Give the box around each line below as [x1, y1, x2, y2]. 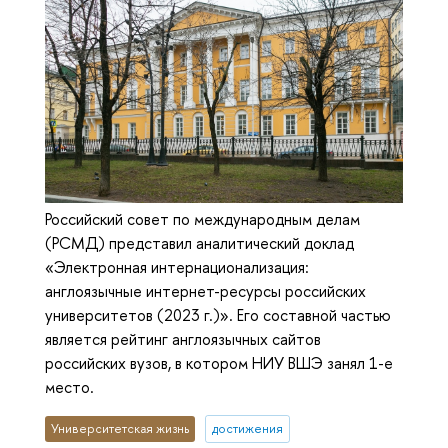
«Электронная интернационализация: [45, 256, 309, 279]
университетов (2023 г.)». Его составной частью [45, 304, 391, 327]
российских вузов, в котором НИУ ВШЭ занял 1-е [45, 352, 393, 375]
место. [45, 376, 94, 399]
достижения [211, 420, 283, 438]
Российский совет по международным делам [45, 208, 360, 231]
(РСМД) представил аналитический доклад [45, 232, 354, 255]
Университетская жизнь [51, 420, 190, 438]
